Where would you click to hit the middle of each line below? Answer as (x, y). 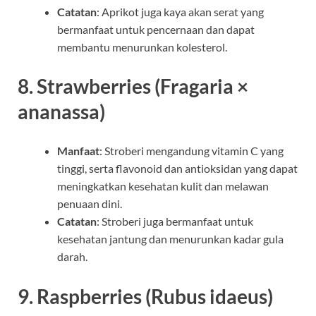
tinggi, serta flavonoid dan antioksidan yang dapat (177, 169)
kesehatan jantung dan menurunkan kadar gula (170, 239)
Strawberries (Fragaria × (142, 86)
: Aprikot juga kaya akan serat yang (180, 12)
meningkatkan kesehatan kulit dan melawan (163, 186)
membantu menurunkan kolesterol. (142, 47)
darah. (72, 257)
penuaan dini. (90, 204)
